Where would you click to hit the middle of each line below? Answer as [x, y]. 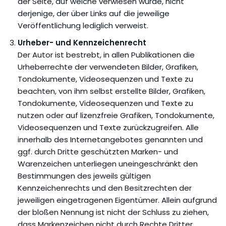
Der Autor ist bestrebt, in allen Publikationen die [106, 55]
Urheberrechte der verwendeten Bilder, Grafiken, [108, 67]
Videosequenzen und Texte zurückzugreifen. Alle [108, 127]
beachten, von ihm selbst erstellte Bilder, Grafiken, [111, 91]
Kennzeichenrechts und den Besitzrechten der [105, 188]
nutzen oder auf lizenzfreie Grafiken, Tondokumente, [116, 115]
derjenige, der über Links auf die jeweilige [94, 13]
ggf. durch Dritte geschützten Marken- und [98, 152]
